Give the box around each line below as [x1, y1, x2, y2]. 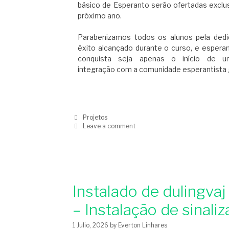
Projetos [83, 113, 108, 121]
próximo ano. [78, 11, 123, 20]
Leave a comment [83, 122, 136, 130]
